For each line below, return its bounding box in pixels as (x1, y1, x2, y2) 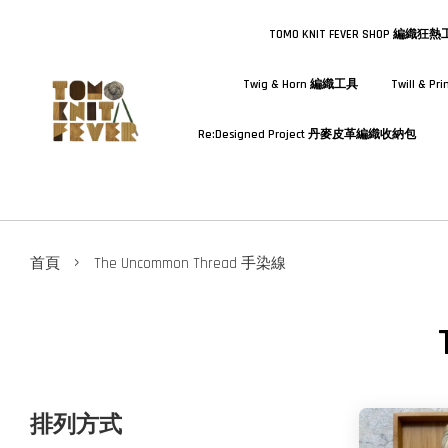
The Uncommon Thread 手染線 (94, 254, 286, 273)
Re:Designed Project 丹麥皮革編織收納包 (197, 127, 416, 142)
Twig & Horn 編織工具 (243, 77, 359, 92)
